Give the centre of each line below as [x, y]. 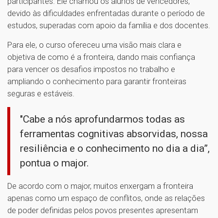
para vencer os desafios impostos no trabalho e [91, 69]
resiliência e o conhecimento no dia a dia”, [115, 148]
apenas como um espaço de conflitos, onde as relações [106, 198]
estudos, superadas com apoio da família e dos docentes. [109, 25]
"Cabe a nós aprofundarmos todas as [102, 119]
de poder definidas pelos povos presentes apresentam [103, 210]
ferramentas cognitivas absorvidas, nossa [114, 134]
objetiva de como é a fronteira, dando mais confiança [101, 57]
